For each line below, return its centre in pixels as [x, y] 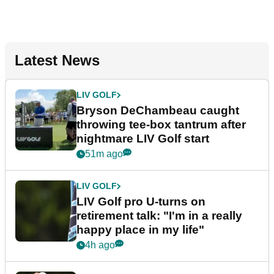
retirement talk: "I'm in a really [159, 216]
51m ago [104, 154]
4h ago [100, 245]
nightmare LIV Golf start [143, 139]
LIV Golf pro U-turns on [141, 202]
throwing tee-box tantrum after [161, 125]
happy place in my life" [140, 230]
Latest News [57, 61]
